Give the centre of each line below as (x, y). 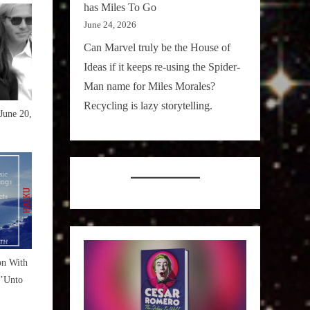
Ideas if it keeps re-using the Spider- (162, 66)
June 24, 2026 (110, 24)
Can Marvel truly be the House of (157, 47)
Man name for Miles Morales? (149, 86)
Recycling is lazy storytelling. (148, 105)
